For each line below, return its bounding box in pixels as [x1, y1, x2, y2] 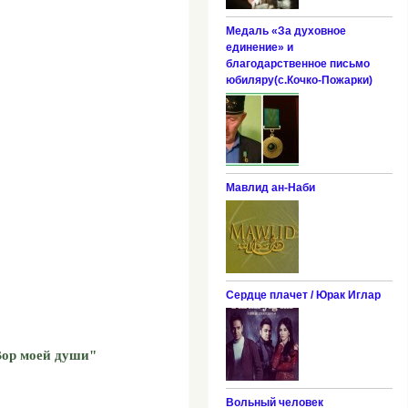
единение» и [225, 40, 293, 54]
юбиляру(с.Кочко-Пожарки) [225, 73, 372, 87]
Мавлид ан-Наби [225, 180, 315, 194]
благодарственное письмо [225, 56, 370, 70]
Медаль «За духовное [225, 24, 346, 37]
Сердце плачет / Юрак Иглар [225, 288, 381, 301]
